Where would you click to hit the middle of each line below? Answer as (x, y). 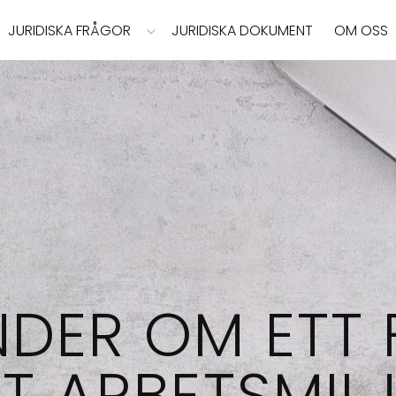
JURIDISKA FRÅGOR (69, 30)
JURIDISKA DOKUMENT (242, 30)
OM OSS (361, 30)
